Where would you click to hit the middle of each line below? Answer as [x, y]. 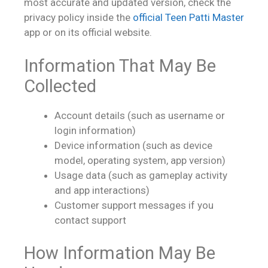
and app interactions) [102, 190]
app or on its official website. [88, 32]
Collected [60, 86]
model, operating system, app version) [140, 160]
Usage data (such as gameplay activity [141, 175]
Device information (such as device [133, 145]
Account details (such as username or [140, 115]
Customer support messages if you [134, 205]
